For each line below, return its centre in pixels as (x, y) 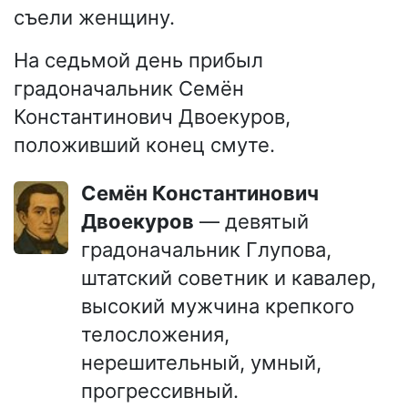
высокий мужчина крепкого (218, 306)
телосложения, (155, 335)
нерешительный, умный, (201, 363)
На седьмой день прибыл (138, 61)
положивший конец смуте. (144, 145)
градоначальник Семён (129, 89)
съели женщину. (94, 18)
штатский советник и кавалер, (229, 278)
